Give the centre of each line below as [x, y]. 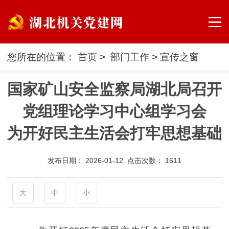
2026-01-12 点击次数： [125, 160]
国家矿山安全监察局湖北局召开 [114, 89]
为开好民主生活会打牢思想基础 [114, 133]
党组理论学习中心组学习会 [114, 111]
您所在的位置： [43, 57]
